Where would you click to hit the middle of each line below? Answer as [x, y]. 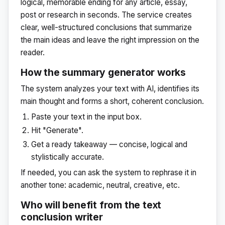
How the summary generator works [103, 73]
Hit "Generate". [58, 131]
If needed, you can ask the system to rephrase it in [108, 172]
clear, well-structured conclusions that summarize [106, 27]
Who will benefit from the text [91, 205]
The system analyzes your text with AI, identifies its [110, 89]
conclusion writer [62, 217]
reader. [33, 52]
